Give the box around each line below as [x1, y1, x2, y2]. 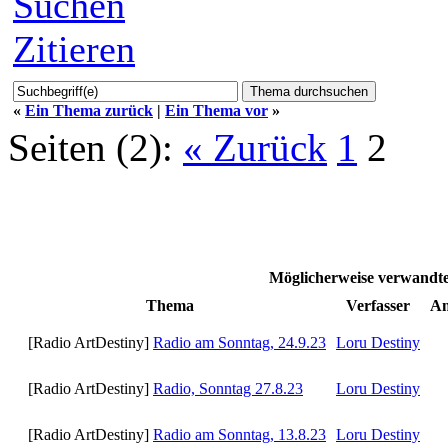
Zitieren [13, 27, 135, 70]
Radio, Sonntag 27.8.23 [153, 379, 303, 397]
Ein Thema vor [165, 101, 268, 119]
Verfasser [346, 296, 410, 314]
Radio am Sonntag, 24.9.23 [153, 333, 326, 351]
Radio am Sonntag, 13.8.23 [153, 425, 326, 443]
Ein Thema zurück [25, 101, 153, 119]
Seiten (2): [8, 125, 173, 169]
